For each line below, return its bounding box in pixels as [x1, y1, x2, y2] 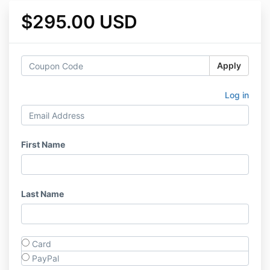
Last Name [21, 189, 64, 199]
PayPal [30, 253, 59, 263]
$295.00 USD [21, 11, 137, 33]
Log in [225, 90, 249, 100]
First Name [21, 139, 65, 149]
